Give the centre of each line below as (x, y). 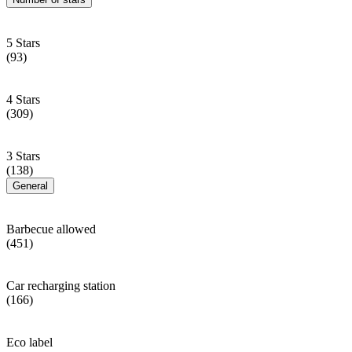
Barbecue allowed (51, 229)
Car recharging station (61, 285)
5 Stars (23, 42)
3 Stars (23, 156)
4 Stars (23, 99)
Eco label (29, 342)
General (30, 185)
